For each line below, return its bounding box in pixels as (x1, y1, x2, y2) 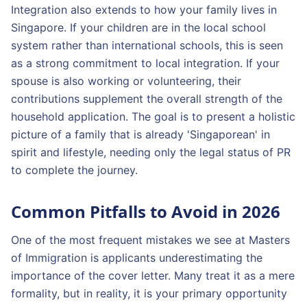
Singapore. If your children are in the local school (11, 21, 266, 34)
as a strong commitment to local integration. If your (11, 56, 280, 70)
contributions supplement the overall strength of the (11, 92, 282, 106)
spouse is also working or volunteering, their (11, 74, 241, 88)
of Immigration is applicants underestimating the (11, 251, 262, 265)
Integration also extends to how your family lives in (11, 3, 277, 16)
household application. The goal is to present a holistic (11, 110, 295, 123)
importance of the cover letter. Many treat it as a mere (11, 269, 295, 282)
